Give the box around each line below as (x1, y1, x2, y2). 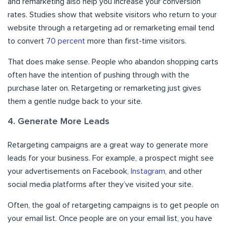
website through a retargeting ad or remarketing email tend (8, 24, 214, 32)
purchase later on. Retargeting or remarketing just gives (8, 84, 201, 93)
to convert (8, 37, 46, 46)
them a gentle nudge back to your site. (8, 97, 142, 106)
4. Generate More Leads (8, 117, 109, 127)
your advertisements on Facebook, (8, 167, 131, 176)
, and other (165, 167, 202, 176)
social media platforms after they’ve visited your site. (8, 180, 193, 189)
